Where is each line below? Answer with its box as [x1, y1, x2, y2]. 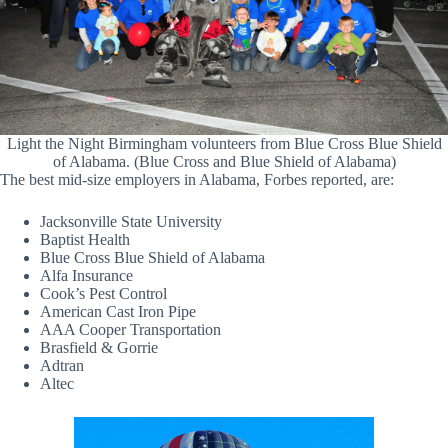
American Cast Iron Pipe [40, 302, 196, 320]
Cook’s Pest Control [40, 284, 167, 302]
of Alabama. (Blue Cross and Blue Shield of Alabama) [52, 152, 396, 170]
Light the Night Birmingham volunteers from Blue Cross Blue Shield [6, 134, 442, 152]
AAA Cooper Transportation [40, 320, 221, 338]
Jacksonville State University [40, 212, 222, 230]
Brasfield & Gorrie [40, 338, 158, 356]
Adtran [40, 356, 84, 374]
